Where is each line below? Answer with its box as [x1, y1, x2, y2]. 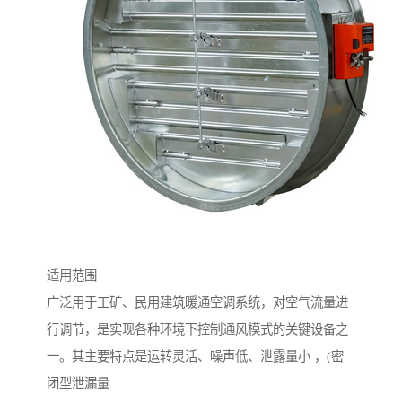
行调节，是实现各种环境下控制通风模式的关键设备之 [47, 322, 348, 337]
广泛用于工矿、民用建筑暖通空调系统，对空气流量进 [47, 295, 348, 310]
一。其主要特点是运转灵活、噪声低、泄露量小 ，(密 [47, 349, 344, 364]
